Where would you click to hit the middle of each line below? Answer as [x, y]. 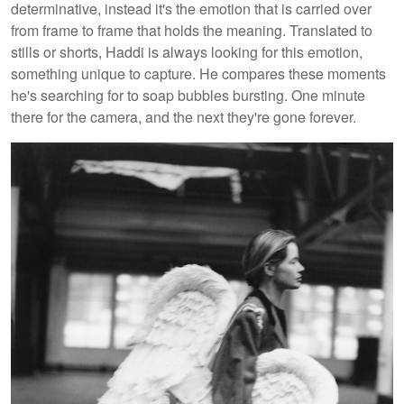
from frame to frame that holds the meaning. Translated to [192, 31]
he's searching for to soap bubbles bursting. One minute [188, 96]
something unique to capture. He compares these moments [198, 74]
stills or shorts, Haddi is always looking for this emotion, [187, 52]
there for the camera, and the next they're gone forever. [185, 117]
